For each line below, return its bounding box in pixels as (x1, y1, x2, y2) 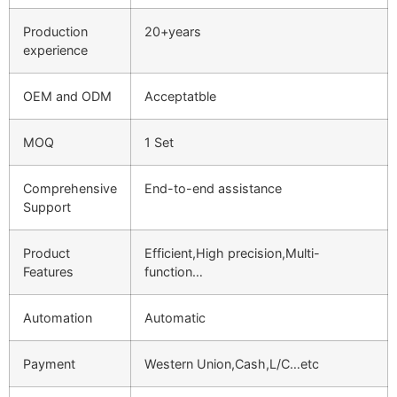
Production (23, 24, 88, 40)
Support (23, 199, 71, 215)
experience (23, 43, 88, 58)
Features (23, 264, 74, 280)
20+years (144, 24, 201, 40)
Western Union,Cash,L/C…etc (144, 356, 319, 372)
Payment (23, 356, 75, 372)
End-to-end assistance (144, 181, 282, 197)
